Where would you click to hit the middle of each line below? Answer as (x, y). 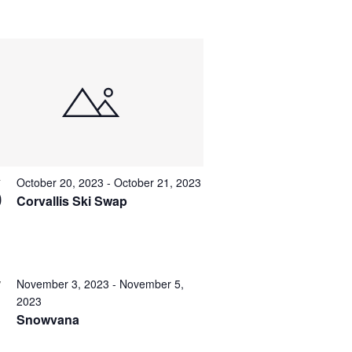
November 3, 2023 (62, 283)
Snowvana (48, 319)
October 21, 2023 (157, 182)
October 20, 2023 (60, 182)
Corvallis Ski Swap (71, 200)
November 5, (151, 283)
